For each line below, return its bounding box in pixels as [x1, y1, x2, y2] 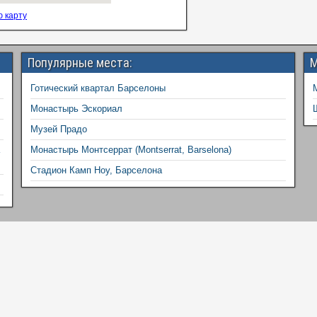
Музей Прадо [30, 124, 87, 135]
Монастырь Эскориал [30, 103, 122, 115]
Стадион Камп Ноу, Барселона [30, 165, 162, 176]
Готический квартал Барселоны [30, 83, 166, 94]
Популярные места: [27, 55, 132, 71]
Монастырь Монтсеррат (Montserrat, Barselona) [30, 144, 231, 156]
